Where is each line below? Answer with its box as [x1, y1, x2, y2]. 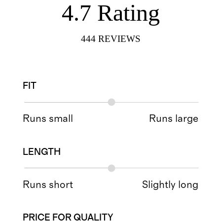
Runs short [23, 179, 74, 190]
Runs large [148, 113, 198, 124]
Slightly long [142, 179, 198, 190]
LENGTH [23, 147, 61, 157]
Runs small [23, 113, 74, 124]
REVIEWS [98, 33, 141, 44]
